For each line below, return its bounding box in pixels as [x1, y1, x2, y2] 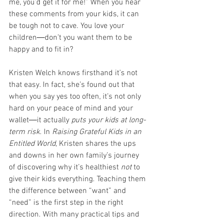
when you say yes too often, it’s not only [9, 92, 143, 102]
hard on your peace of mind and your [9, 104, 135, 114]
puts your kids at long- [71, 115, 146, 126]
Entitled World [9, 139, 55, 149]
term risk [9, 127, 40, 137]
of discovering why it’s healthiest [9, 163, 121, 173]
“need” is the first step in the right [9, 198, 125, 208]
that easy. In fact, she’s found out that [9, 80, 137, 90]
